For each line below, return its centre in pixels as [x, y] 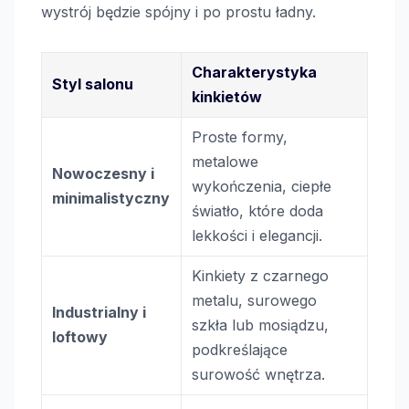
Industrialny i [100, 312]
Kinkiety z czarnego [261, 275]
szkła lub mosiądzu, [261, 325]
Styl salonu [93, 84]
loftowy [80, 336]
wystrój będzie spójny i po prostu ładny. [178, 11]
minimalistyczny [111, 198]
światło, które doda [258, 210]
